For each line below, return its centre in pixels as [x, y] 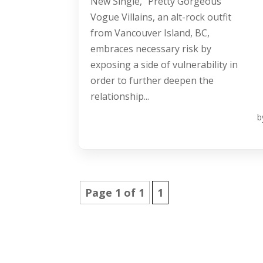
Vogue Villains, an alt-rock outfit [161, 17]
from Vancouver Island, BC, [150, 33]
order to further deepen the [152, 81]
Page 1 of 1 [115, 193]
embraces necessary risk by [151, 49]
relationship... [120, 97]
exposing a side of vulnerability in [164, 65]
